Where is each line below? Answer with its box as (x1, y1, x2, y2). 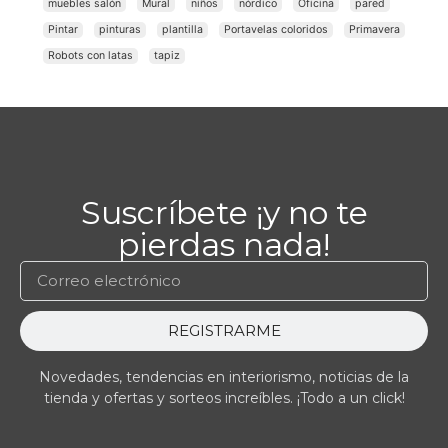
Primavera (349, 22, 400, 36)
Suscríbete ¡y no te (80, 192, 368, 232)
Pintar (48, 22, 78, 36)
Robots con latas (48, 48, 133, 62)
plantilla (162, 22, 203, 36)
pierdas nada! (118, 224, 330, 264)
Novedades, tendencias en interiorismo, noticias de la (39, 367, 409, 386)
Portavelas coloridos (224, 22, 328, 36)
